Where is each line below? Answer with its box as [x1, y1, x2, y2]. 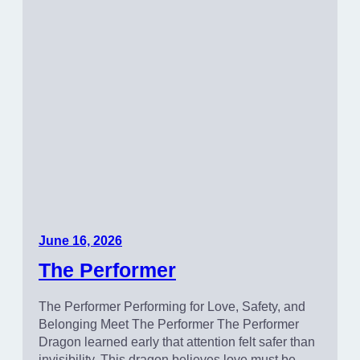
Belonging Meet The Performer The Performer [39, 317, 299, 331]
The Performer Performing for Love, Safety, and [39, 299, 305, 313]
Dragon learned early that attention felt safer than [39, 334, 315, 349]
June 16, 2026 [39, 233, 122, 247]
